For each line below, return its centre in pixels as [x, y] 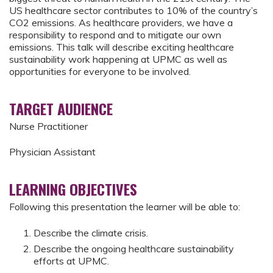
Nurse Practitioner [48, 126]
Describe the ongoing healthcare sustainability [134, 248]
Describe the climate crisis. [91, 232]
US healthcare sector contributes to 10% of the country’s [133, 10]
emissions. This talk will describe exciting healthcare [122, 47]
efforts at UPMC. [71, 261]
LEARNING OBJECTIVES [73, 189]
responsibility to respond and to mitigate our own [115, 35]
